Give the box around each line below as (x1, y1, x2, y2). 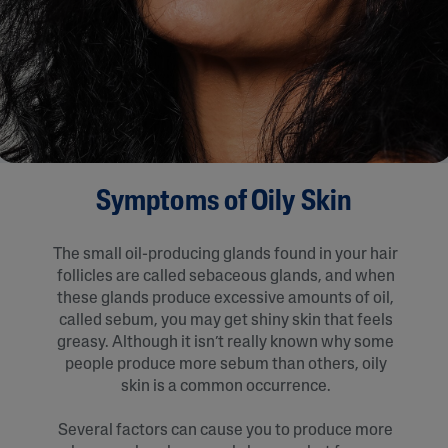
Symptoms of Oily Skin (95, 187, 353, 217)
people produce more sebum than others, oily (64, 356, 387, 373)
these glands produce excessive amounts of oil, (57, 290, 394, 307)
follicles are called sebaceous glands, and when (56, 268, 395, 285)
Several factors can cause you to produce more (58, 422, 393, 439)
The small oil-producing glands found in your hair (53, 246, 398, 263)
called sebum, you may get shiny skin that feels (58, 312, 393, 329)
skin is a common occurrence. (120, 378, 331, 395)
